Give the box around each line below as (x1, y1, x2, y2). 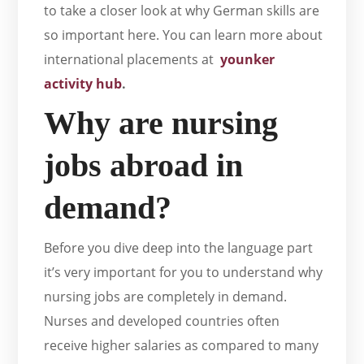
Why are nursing (44, 105, 279, 142)
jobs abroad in (44, 147, 244, 184)
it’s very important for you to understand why (44, 263, 323, 282)
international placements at (44, 50, 221, 69)
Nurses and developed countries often (44, 312, 280, 331)
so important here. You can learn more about (44, 26, 323, 45)
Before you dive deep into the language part (44, 239, 314, 258)
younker (220, 50, 275, 69)
